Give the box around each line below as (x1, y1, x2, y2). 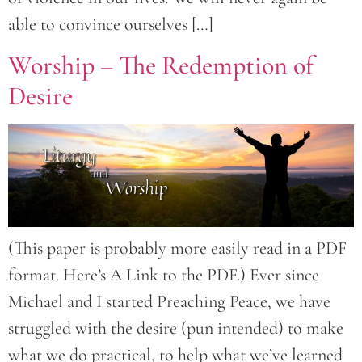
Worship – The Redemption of (8, 48, 314, 81)
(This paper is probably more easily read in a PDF (8, 237, 347, 259)
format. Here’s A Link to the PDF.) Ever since (8, 263, 319, 285)
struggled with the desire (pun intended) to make (8, 317, 343, 339)
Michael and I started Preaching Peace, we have (8, 290, 330, 312)
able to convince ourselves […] (8, 14, 213, 36)
